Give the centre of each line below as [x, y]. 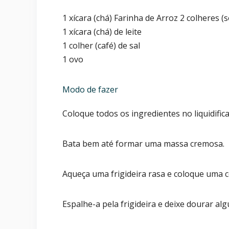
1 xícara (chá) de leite [102, 32]
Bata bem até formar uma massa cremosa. [143, 144]
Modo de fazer [90, 90]
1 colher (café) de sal [101, 46]
